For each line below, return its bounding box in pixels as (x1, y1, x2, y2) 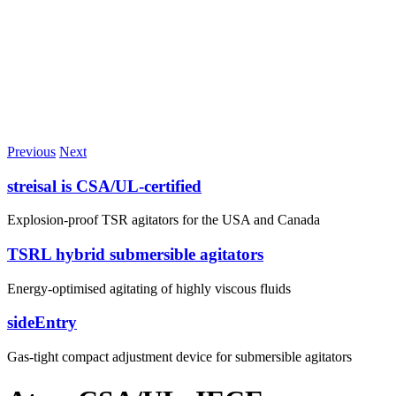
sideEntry (7, 313, 77, 332)
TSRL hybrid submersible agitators (7, 245, 263, 264)
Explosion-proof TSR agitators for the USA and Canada (7, 212, 320, 228)
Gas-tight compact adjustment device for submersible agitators (7, 349, 352, 365)
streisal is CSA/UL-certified (7, 176, 202, 195)
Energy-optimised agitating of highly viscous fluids (7, 280, 291, 296)
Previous (7, 143, 56, 159)
